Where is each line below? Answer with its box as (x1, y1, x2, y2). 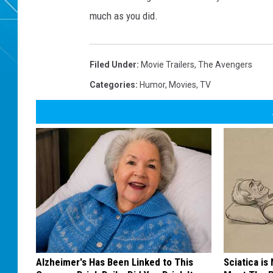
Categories (90, 80, 135, 90)
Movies (169, 80, 196, 90)
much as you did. (90, 10, 158, 23)
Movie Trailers (141, 60, 194, 70)
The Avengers (198, 60, 252, 70)
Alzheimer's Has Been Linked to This (36, 256, 193, 269)
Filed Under (90, 60, 136, 70)
